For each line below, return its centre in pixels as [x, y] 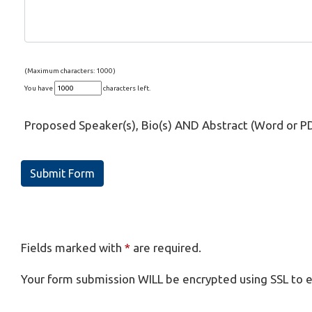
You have [39, 88]
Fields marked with [73, 248]
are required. [166, 248]
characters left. [126, 88]
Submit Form [62, 173]
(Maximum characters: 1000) [70, 71]
